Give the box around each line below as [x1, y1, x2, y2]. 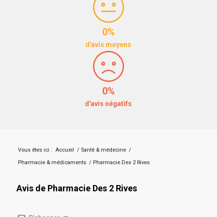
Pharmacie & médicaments [17, 159, 86, 166]
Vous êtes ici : [17, 146, 52, 153]
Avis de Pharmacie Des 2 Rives [16, 183, 137, 193]
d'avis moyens [85, 40, 132, 48]
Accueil [55, 146, 74, 153]
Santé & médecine [80, 146, 126, 153]
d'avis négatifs [85, 99, 132, 108]
